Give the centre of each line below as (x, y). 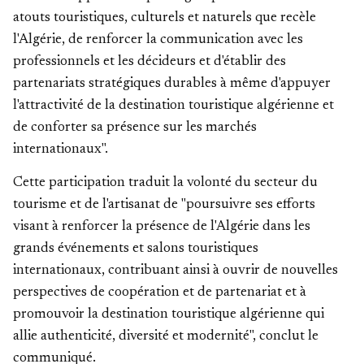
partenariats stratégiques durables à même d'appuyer (172, 84)
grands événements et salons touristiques (136, 249)
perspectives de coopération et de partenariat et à (160, 293)
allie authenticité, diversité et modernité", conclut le (166, 337)
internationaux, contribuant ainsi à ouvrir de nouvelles (175, 271)
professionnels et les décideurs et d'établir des (149, 62)
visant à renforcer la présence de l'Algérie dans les (162, 227)
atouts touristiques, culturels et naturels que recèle (165, 18)
